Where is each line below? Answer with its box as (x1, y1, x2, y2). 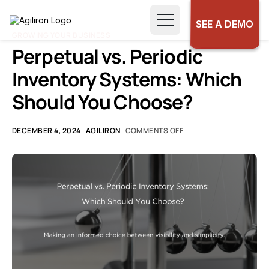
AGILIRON (85, 125, 121, 136)
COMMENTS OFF (125, 125, 184, 136)
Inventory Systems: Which (12, 66, 242, 92)
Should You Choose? (12, 89, 193, 115)
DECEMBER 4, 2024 (12, 125, 81, 136)
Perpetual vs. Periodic (12, 43, 202, 70)
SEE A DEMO (196, 17, 253, 30)
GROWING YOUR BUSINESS (12, 30, 111, 40)
